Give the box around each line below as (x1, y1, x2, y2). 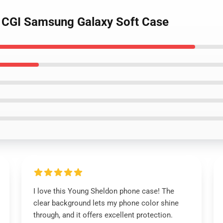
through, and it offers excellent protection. (33, 211, 173, 220)
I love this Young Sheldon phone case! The (33, 187, 174, 196)
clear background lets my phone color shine (33, 199, 179, 208)
